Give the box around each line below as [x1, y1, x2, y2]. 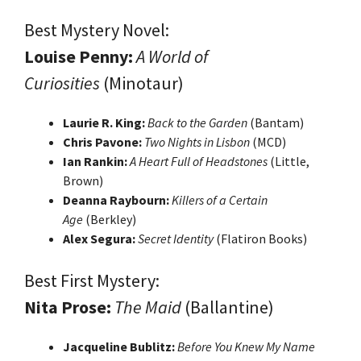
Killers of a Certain [172, 191, 268, 208]
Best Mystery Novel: [24, 18, 169, 41]
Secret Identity [138, 230, 214, 247]
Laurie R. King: [63, 114, 147, 131]
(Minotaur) [100, 71, 184, 94]
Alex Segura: [63, 230, 138, 247]
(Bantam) [247, 114, 304, 131]
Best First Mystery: [24, 268, 160, 292]
